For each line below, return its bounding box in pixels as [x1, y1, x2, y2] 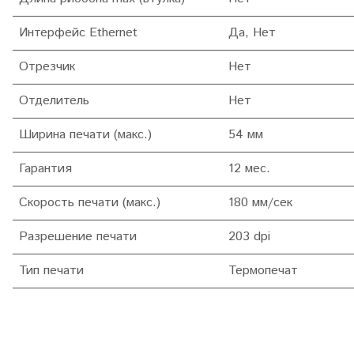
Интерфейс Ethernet [19, 24, 137, 43]
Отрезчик [19, 58, 75, 77]
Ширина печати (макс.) [19, 126, 152, 145]
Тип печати [19, 262, 84, 281]
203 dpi [228, 228, 270, 247]
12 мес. [228, 160, 270, 179]
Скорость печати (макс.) [19, 194, 160, 213]
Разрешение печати [19, 228, 137, 247]
